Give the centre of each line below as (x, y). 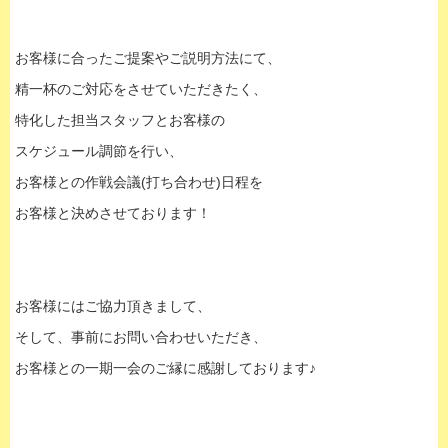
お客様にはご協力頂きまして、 (113, 306)
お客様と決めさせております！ (113, 213)
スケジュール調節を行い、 (99, 151)
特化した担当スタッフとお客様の (120, 120)
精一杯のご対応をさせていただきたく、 (141, 89)
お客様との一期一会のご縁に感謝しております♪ (165, 368)
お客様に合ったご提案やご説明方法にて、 (148, 58)
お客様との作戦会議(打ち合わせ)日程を (139, 182)
